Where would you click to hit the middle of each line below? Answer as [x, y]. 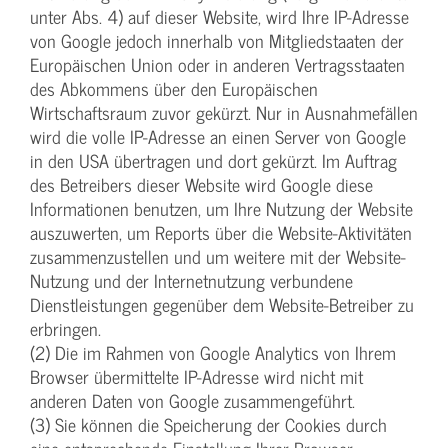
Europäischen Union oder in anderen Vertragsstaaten [217, 64]
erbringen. [65, 328]
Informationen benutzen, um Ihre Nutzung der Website [221, 208]
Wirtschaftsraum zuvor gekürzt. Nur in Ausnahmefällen [224, 112]
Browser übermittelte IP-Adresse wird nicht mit [196, 376]
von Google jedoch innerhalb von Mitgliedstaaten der [217, 40]
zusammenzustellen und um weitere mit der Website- [218, 256]
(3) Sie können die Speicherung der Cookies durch [208, 424]
